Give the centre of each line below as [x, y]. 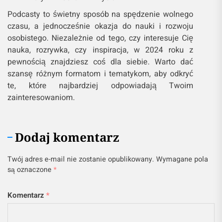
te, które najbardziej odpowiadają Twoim [101, 86]
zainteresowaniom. [41, 98]
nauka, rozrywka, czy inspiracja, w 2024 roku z [101, 50]
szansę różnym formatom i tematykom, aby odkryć [101, 74]
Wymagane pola [182, 160]
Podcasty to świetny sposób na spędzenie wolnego [101, 15]
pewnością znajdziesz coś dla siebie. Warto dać [101, 62]
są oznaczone [30, 170]
